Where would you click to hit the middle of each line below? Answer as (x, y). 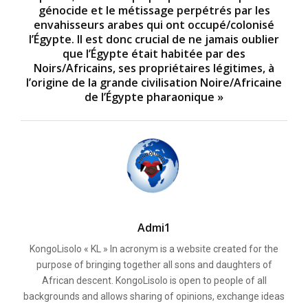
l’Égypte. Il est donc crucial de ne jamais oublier (154, 40)
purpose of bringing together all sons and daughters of (154, 265)
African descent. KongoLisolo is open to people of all (154, 281)
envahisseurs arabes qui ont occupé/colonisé (154, 25)
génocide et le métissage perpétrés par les (154, 11)
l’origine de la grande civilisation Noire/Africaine (154, 83)
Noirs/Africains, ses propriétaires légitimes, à (154, 68)
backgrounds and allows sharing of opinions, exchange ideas (154, 297)
